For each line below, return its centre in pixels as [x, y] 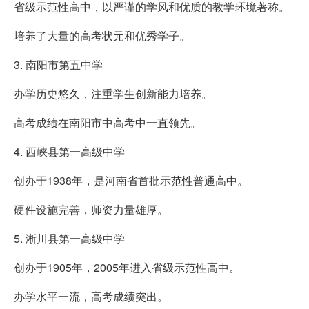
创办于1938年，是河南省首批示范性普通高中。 [131, 180]
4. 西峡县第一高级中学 [69, 151]
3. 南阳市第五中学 [58, 64]
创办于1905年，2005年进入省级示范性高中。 [127, 267]
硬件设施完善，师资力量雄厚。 [91, 209]
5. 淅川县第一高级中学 [69, 238]
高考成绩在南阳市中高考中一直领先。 [108, 122]
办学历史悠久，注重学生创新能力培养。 [113, 93]
